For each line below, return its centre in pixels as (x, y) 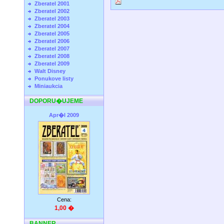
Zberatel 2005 (52, 33)
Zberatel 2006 (52, 41)
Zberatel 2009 (52, 63)
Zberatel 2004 (52, 26)
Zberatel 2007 (52, 48)
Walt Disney (50, 71)
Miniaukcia (48, 86)
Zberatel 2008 (52, 56)
